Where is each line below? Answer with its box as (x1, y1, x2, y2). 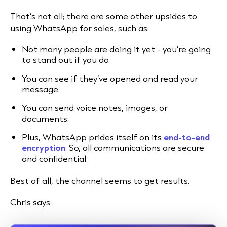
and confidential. (22, 153, 88, 164)
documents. (22, 112, 71, 124)
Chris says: (10, 196, 52, 208)
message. (22, 83, 62, 95)
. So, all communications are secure (65, 142, 204, 154)
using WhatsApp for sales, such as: (10, 22, 149, 34)
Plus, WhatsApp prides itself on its (22, 131, 164, 143)
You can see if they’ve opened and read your (22, 72, 198, 84)
